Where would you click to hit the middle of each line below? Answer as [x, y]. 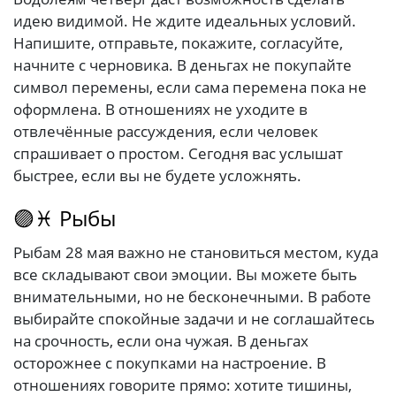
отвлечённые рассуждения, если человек [166, 132]
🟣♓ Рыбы [65, 218]
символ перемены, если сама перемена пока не [190, 88]
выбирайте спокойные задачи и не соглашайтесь [194, 319]
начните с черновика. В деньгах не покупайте [183, 65]
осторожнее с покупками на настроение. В [170, 363]
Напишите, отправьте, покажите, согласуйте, [178, 43]
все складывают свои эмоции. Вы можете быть [185, 275]
